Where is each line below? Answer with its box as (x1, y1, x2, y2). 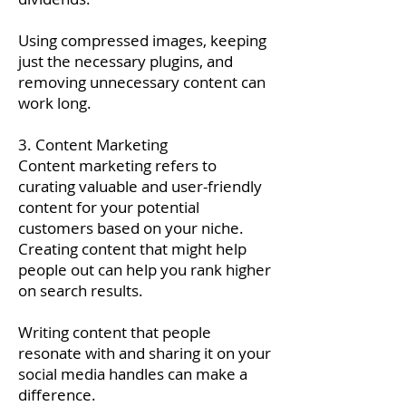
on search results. (18, 280, 143, 301)
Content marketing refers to (18, 155, 217, 176)
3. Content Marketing (18, 134, 168, 155)
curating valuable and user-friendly (18, 176, 262, 197)
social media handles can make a (18, 363, 247, 384)
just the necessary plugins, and (18, 51, 233, 72)
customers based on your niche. (18, 217, 244, 238)
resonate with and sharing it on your (18, 343, 271, 363)
